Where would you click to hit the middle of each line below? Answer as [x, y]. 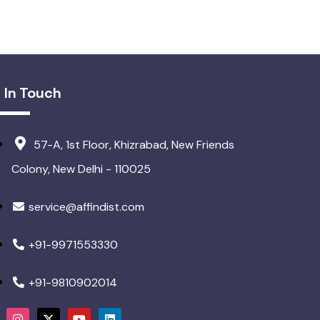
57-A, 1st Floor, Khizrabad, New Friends [134, 145]
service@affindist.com [87, 207]
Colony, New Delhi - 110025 [81, 169]
